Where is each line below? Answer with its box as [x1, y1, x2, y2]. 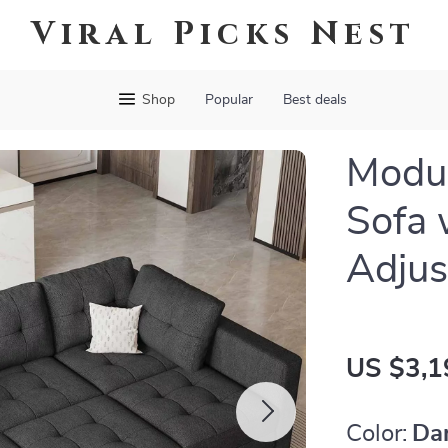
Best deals [282, 93, 347, 107]
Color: [346, 422, 408, 446]
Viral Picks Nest [31, 13, 417, 56]
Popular [204, 93, 253, 107]
